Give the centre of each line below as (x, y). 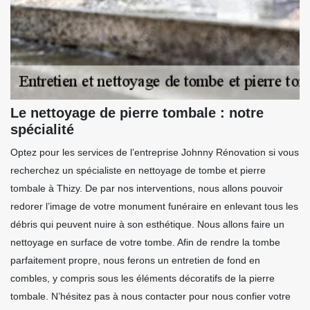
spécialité (42, 130)
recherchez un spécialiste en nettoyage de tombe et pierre (138, 171)
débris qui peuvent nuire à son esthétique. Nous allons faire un (147, 225)
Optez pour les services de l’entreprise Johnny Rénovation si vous (155, 153)
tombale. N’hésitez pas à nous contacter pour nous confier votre (151, 297)
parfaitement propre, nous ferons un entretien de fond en (135, 261)
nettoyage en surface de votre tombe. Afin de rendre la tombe (145, 243)
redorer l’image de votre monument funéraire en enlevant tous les (154, 207)
